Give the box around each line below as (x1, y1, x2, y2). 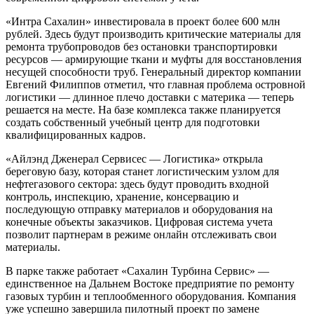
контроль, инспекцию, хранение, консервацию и (6, 190, 239, 203)
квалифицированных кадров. (6, 128, 146, 141)
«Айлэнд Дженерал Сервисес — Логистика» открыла (6, 152, 263, 165)
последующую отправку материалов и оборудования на (6, 203, 273, 215)
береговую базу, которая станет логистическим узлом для (6, 165, 279, 177)
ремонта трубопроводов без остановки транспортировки (6, 40, 278, 53)
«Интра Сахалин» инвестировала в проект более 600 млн (6, 15, 280, 27)
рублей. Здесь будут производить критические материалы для (6, 27, 301, 40)
